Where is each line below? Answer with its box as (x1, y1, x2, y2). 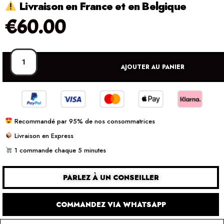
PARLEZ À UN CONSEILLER (62, 172, 159, 182)
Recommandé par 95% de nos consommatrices (12, 116, 155, 126)
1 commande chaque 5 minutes (12, 145, 106, 155)
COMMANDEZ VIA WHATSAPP (55, 199, 166, 209)
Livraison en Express (12, 130, 73, 140)
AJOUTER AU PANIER (120, 62, 184, 71)
